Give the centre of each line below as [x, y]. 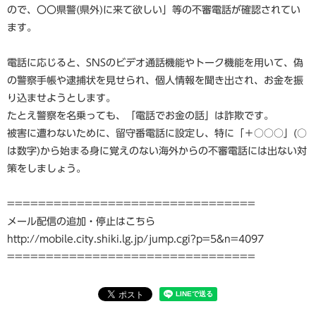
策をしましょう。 [47, 169]
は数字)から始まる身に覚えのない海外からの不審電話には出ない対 [157, 151]
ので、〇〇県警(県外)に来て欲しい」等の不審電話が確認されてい [154, 10]
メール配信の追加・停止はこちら [81, 221]
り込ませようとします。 [61, 98]
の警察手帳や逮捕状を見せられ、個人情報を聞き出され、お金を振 [155, 80]
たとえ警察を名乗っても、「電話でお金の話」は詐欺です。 [140, 116]
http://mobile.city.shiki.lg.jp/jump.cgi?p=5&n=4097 [135, 239]
